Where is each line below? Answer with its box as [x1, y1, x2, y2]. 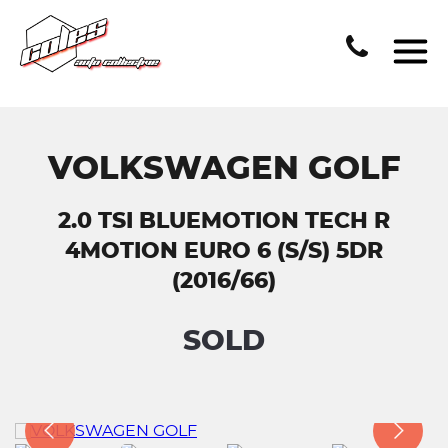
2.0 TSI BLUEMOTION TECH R [58, 210, 390, 232]
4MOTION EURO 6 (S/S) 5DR [65, 240, 383, 262]
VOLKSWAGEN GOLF [47, 153, 401, 185]
